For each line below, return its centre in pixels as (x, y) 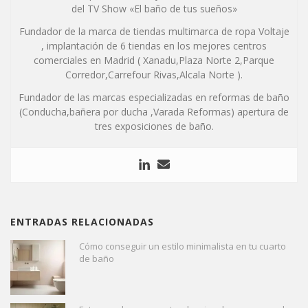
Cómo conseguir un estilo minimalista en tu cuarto (183, 246)
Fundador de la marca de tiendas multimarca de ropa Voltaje (154, 32)
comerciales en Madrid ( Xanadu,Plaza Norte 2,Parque (154, 60)
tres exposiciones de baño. (154, 126)
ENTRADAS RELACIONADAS (82, 222)
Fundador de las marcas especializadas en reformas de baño (154, 98)
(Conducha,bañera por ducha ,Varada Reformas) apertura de (154, 112)
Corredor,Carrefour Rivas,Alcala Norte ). (154, 75)
